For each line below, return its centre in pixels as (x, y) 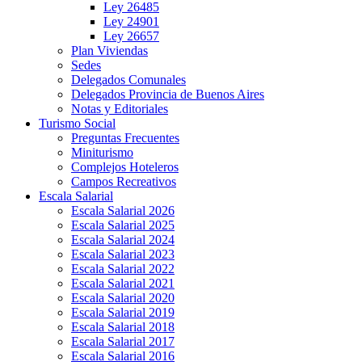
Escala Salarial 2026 (123, 210)
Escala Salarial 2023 (123, 254)
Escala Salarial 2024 (123, 239)
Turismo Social (77, 123)
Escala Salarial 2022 (123, 268)
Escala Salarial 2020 (123, 297)
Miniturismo (102, 152)
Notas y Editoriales (120, 108)
